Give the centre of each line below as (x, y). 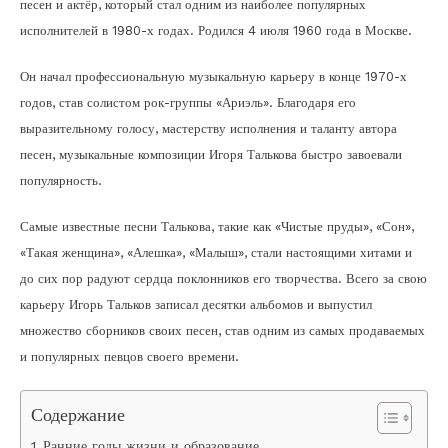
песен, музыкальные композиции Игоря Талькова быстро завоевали (211, 154)
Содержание (78, 414)
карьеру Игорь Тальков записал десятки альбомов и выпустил (196, 304)
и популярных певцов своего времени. (129, 356)
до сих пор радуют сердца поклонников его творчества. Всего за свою (223, 278)
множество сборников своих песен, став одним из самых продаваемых (222, 330)
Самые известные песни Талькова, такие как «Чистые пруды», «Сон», (217, 226)
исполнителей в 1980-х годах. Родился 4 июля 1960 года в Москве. (216, 30)
